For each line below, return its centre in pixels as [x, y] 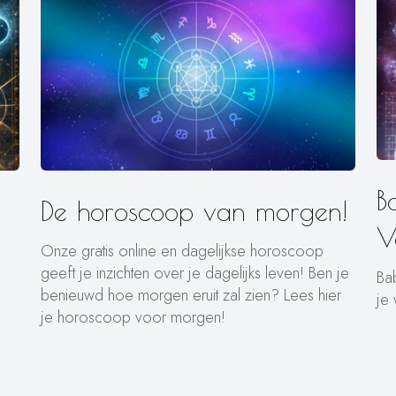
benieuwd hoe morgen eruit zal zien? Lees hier [191, 295]
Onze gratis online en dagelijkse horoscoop [182, 251]
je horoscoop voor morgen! [133, 317]
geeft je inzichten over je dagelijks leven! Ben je [195, 273]
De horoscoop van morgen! [194, 210]
